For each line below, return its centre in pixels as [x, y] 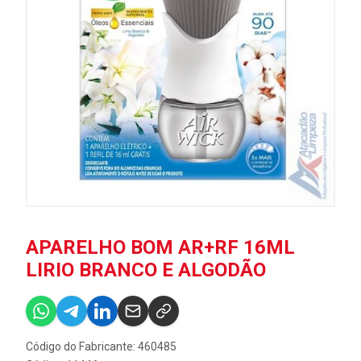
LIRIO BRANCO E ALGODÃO [146, 270]
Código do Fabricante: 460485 [101, 346]
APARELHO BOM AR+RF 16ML [160, 247]
